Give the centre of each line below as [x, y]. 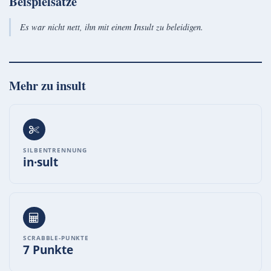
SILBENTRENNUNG [55, 150]
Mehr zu [33, 86]
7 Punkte [48, 250]
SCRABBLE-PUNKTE [56, 238]
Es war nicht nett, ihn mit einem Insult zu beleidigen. [111, 27]
